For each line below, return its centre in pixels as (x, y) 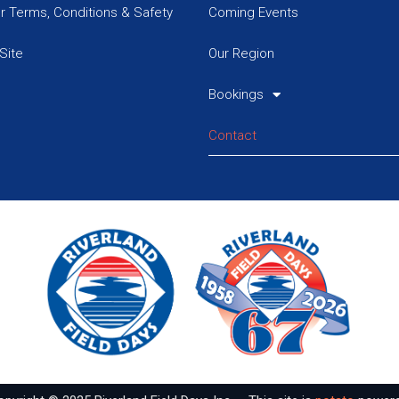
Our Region (241, 53)
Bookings (236, 94)
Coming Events (253, 12)
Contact (232, 135)
